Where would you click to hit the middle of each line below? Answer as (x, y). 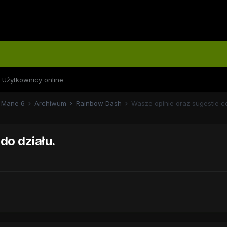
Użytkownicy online (32, 80)
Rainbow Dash (100, 103)
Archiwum (51, 103)
